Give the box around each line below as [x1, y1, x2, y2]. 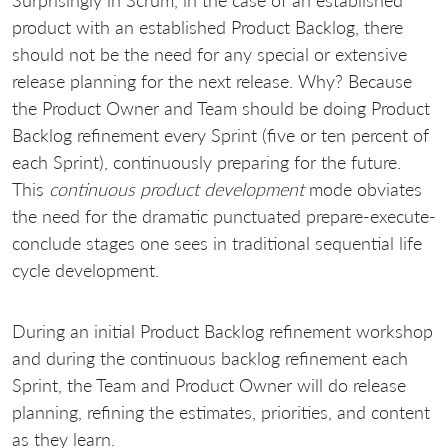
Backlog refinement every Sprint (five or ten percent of [12, 123, 429, 146]
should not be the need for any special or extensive [12, 42, 407, 65]
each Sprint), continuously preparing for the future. [12, 150, 401, 173]
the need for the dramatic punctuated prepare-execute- [12, 204, 436, 227]
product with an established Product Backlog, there [12, 15, 403, 38]
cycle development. [12, 258, 159, 281]
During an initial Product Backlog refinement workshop [12, 319, 433, 342]
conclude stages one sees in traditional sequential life [12, 231, 422, 254]
